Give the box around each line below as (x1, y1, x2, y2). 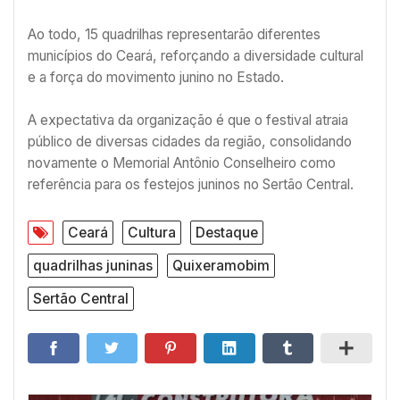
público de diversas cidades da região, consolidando (28, 132, 352, 150)
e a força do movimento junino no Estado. (28, 69, 284, 87)
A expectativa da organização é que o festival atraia (28, 111, 348, 129)
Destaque (196, 224, 258, 242)
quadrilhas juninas (33, 257, 153, 275)
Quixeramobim (172, 257, 270, 275)
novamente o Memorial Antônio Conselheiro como (28, 154, 336, 171)
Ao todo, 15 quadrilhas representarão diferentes (28, 26, 321, 44)
